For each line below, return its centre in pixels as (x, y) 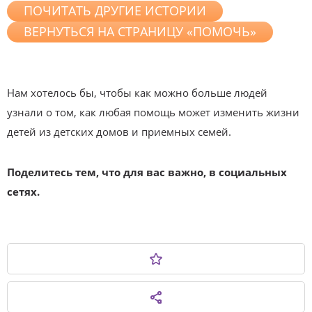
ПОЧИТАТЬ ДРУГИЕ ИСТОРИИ (115, 10)
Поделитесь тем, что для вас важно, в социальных (147, 172)
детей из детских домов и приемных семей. (119, 131)
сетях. (23, 191)
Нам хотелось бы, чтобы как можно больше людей (137, 92)
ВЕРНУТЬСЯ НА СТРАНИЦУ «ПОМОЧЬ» (140, 31)
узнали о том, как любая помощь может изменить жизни (153, 112)
